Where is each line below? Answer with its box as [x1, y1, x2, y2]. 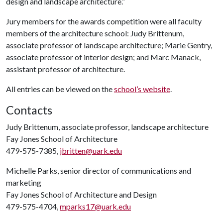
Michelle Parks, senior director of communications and [6, 165, 191, 175]
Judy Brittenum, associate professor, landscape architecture [6, 121, 209, 131]
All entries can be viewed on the [6, 84, 114, 94]
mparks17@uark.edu [60, 201, 131, 211]
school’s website [114, 84, 170, 94]
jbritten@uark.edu [60, 145, 122, 155]
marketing [6, 177, 41, 187]
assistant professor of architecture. [6, 64, 125, 74]
